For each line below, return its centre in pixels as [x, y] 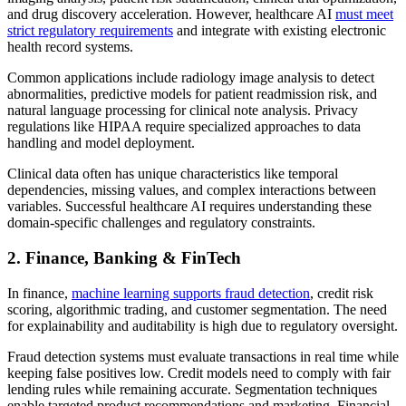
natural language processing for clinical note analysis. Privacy [183, 111]
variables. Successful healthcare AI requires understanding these [189, 207]
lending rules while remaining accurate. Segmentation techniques [192, 389]
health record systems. [70, 47]
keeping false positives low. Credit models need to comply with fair [199, 372]
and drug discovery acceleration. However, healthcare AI [171, 14]
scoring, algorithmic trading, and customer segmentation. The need [197, 309]
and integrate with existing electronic [280, 31]
